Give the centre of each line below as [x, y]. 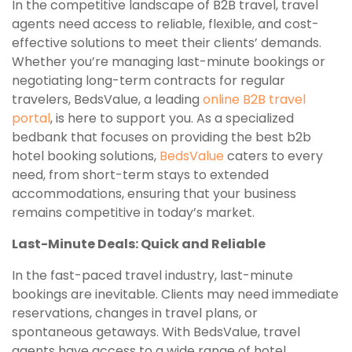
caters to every [273, 156]
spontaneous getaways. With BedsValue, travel [156, 332]
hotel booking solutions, [86, 156]
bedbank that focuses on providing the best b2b [161, 137]
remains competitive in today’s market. [133, 213]
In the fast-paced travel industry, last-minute [152, 276]
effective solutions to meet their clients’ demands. [167, 43]
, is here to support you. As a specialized [172, 119]
